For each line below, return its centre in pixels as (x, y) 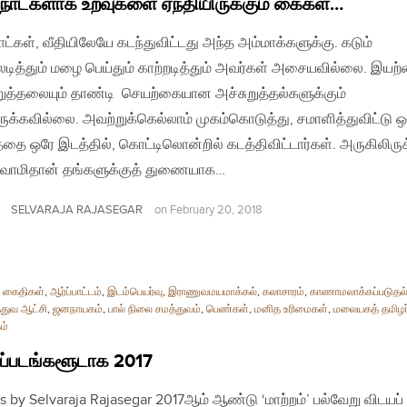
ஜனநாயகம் (78, 309)
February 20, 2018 (216, 210)
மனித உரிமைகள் (291, 309)
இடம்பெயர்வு (135, 292)
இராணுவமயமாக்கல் (213, 292)
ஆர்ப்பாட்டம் (76, 292)
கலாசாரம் (283, 292)
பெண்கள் (228, 309)
